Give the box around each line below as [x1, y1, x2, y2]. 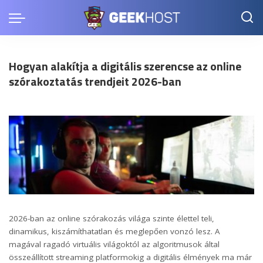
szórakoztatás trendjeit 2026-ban [9, 72, 181, 90]
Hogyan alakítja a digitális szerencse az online [9, 57, 241, 75]
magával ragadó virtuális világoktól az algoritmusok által [9, 238, 220, 249]
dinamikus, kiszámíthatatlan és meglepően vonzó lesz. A [9, 225, 220, 237]
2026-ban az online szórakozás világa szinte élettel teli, [9, 213, 214, 224]
